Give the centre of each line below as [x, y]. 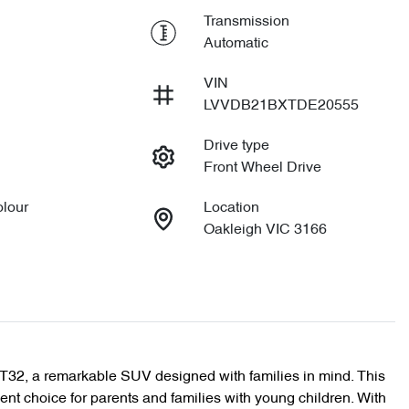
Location [231, 208]
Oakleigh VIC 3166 [265, 230]
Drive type [236, 146]
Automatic [236, 44]
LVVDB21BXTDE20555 [281, 106]
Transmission [246, 22]
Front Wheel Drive [262, 168]
